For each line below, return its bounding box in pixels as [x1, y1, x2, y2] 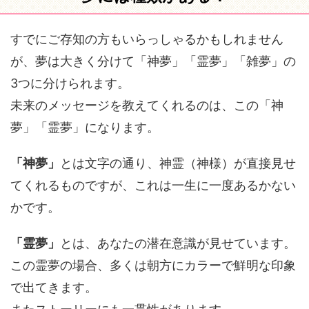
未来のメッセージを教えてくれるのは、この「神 [10, 98, 283, 112]
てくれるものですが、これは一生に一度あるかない [10, 178, 296, 192]
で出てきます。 [10, 280, 97, 295]
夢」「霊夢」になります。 [10, 120, 159, 134]
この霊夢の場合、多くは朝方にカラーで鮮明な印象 [10, 258, 296, 272]
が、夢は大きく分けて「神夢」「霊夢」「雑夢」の [10, 54, 296, 68]
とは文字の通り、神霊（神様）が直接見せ [60, 156, 296, 170]
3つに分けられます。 [10, 76, 130, 90]
